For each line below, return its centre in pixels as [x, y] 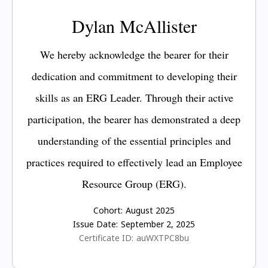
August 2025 [150, 210]
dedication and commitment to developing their [134, 76]
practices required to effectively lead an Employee [134, 162]
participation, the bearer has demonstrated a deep [134, 119]
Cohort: [108, 210]
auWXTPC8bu [163, 237]
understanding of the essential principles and [134, 140]
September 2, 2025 [158, 224]
